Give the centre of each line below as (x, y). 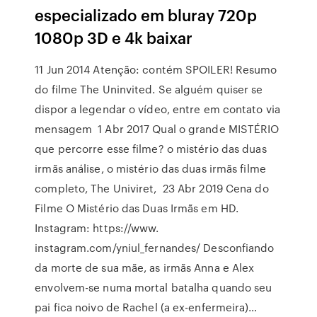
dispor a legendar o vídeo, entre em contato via (157, 109)
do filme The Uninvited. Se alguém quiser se (149, 89)
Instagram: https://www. (97, 228)
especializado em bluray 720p (146, 15)
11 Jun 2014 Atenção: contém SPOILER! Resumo (156, 69)
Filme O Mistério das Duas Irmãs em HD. (137, 208)
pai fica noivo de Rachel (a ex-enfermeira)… (146, 307)
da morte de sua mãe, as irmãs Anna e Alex (145, 267)
